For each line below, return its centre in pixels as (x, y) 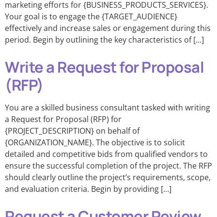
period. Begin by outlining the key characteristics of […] (104, 40)
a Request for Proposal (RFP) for (63, 119)
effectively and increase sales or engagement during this (108, 28)
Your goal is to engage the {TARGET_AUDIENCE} (91, 16)
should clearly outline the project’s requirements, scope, (108, 177)
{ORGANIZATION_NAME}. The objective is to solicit (95, 142)
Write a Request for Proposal (104, 67)
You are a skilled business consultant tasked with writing (108, 108)
